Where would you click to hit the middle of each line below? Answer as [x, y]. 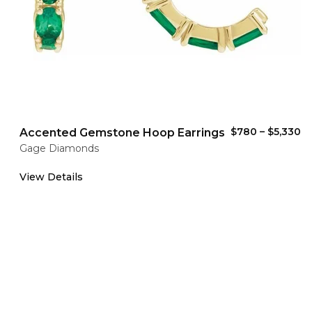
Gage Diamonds [59, 148]
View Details [51, 177]
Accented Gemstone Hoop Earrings [122, 133]
